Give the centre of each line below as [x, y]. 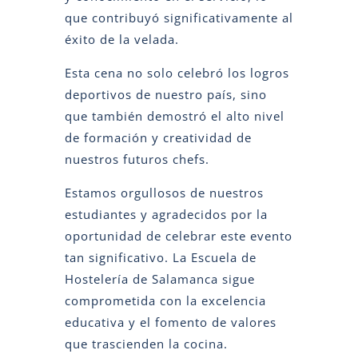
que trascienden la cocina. [146, 343]
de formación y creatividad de [158, 137]
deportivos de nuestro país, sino [165, 94]
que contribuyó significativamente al [179, 17]
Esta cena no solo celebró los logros [177, 72]
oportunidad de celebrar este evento [178, 235]
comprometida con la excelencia [165, 300]
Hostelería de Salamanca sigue [159, 278]
